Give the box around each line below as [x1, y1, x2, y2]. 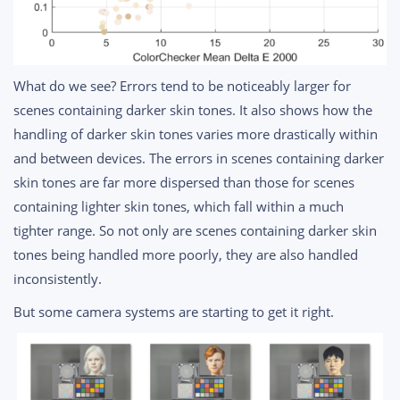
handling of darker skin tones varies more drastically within [13, 125, 378, 144]
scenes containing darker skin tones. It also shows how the [13, 101, 372, 120]
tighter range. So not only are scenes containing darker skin [13, 221, 377, 240]
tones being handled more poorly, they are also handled [13, 246, 358, 264]
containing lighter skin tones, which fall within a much [13, 197, 344, 216]
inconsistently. [13, 270, 102, 288]
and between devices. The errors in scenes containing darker [13, 149, 384, 168]
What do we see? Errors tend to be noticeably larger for [13, 77, 351, 96]
